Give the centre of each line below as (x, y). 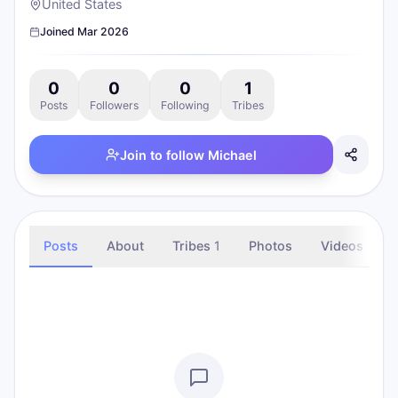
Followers (114, 105)
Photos (271, 246)
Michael (232, 155)
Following (185, 105)
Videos (342, 246)
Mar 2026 (103, 32)
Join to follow (164, 155)
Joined (59, 32)
